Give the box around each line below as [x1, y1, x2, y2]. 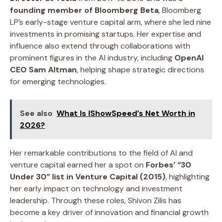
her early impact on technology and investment [10, 183, 182, 194]
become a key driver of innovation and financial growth [10, 207, 209, 218]
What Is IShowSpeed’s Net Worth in [56, 108, 195, 118]
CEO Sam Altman [10, 64, 77, 75]
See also [20, 108, 53, 118]
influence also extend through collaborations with [10, 40, 190, 51]
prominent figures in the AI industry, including [10, 52, 174, 63]
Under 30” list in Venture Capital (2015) [10, 171, 166, 182]
